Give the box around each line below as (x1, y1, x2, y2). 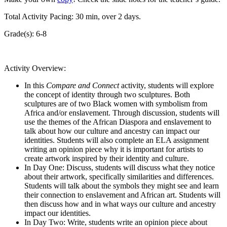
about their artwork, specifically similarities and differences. (24, 172, 214, 181)
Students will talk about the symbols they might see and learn (24, 181, 219, 191)
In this (24, 81, 46, 90)
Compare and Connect (46, 81, 119, 90)
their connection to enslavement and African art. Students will (24, 191, 220, 200)
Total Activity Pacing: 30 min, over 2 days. (4, 12, 141, 21)
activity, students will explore (119, 81, 214, 90)
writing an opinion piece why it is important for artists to (24, 145, 203, 154)
